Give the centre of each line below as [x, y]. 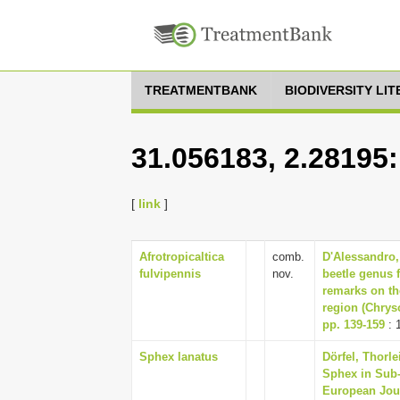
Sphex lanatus [179, 357]
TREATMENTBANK [201, 90]
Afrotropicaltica [182, 257]
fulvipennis [170, 274]
